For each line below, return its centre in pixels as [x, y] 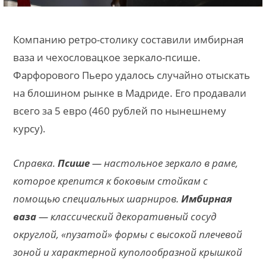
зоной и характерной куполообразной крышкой [128, 252]
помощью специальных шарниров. [97, 198]
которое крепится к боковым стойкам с [110, 180]
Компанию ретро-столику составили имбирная [128, 39]
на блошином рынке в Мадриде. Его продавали [130, 93]
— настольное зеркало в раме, [164, 163]
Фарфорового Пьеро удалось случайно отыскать [132, 75]
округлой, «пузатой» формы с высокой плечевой [128, 234]
